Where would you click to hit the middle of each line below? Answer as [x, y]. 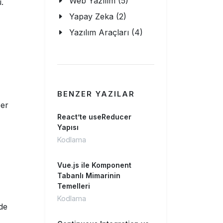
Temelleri [74, 186]
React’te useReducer [94, 117]
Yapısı [68, 127]
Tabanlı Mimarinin [89, 175]
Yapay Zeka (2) [98, 16]
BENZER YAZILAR [96, 94]
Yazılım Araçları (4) [106, 32]
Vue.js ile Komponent [94, 165]
